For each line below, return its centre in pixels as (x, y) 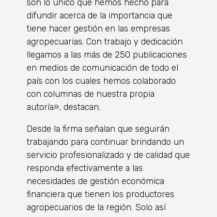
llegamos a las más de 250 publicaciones (107, 55)
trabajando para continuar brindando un (105, 142)
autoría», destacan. (63, 107)
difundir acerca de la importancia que (100, 16)
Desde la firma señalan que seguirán (98, 129)
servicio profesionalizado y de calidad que (108, 155)
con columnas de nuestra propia (91, 94)
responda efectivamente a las (85, 168)
